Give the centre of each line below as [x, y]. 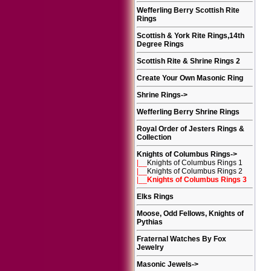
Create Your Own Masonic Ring [190, 78]
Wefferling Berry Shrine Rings [188, 112]
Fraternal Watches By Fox [181, 239]
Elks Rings [155, 197]
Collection [154, 137]
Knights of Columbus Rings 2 [195, 171]
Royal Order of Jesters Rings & [191, 129]
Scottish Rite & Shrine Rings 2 [188, 61]
